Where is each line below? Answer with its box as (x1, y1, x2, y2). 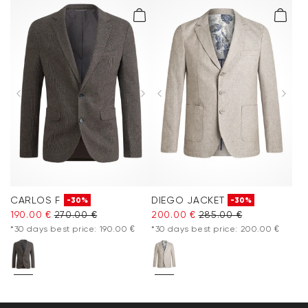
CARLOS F (10, 194, 60, 206)
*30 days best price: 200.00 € (151, 223, 280, 234)
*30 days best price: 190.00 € (10, 223, 135, 234)
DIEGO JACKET (151, 194, 225, 206)
